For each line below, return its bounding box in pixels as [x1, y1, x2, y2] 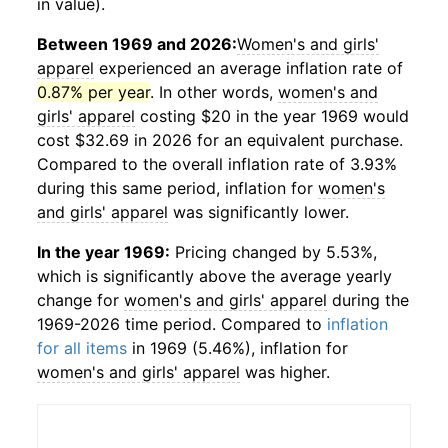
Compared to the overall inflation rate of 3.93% [37, 154, 397, 174]
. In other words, [150, 82, 278, 102]
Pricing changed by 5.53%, [170, 242, 377, 262]
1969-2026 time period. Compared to [37, 314, 327, 334]
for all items [37, 338, 127, 358]
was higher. [240, 362, 330, 382]
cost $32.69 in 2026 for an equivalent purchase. [37, 130, 403, 150]
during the [327, 290, 409, 310]
